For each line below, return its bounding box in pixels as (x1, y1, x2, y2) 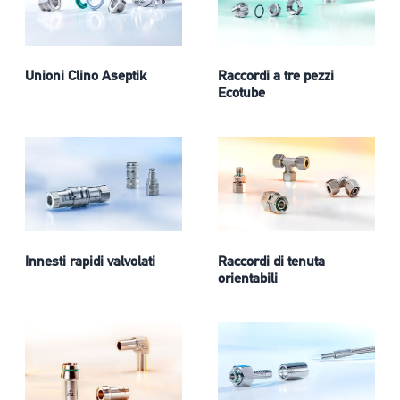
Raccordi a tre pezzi (218, 66, 334, 84)
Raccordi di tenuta (218, 253, 325, 271)
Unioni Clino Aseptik (25, 66, 146, 84)
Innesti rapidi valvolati (25, 253, 155, 271)
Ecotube (218, 83, 265, 101)
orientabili (218, 270, 278, 287)
